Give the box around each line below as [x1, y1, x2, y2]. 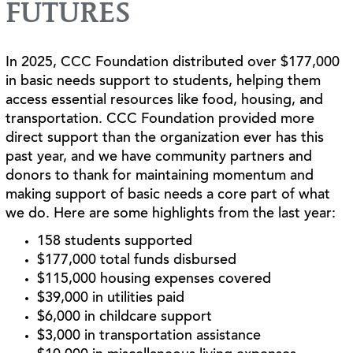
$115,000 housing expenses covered [37, 273, 272, 287]
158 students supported [37, 235, 193, 249]
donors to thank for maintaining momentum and [6, 169, 314, 184]
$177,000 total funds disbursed [37, 254, 237, 268]
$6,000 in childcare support [37, 310, 213, 325]
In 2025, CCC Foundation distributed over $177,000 [6, 55, 340, 70]
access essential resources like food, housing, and [6, 93, 324, 108]
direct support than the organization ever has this [6, 131, 325, 146]
